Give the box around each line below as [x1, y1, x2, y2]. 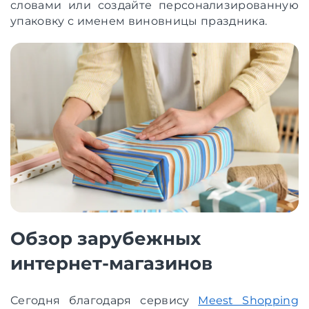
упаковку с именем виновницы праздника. [10, 14, 268, 28]
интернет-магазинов [10, 252, 212, 275]
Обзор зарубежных [10, 227, 201, 250]
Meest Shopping [198, 293, 299, 307]
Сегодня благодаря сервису [10, 293, 199, 307]
